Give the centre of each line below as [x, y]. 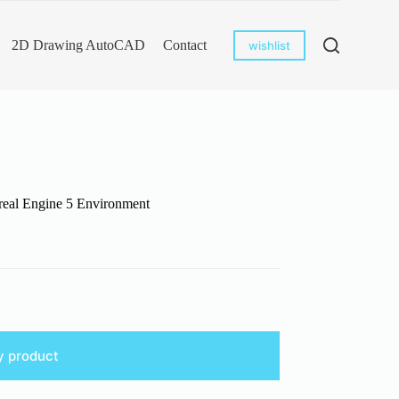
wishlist [269, 45]
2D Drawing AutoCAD [78, 45]
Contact [184, 45]
